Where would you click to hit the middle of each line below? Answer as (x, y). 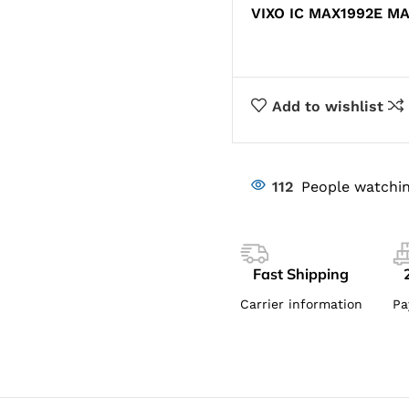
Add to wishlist (327, 106)
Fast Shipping (301, 274)
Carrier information (301, 304)
